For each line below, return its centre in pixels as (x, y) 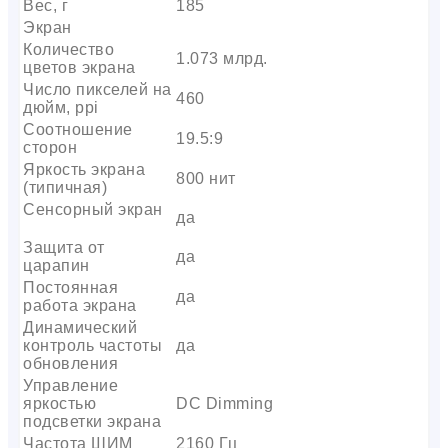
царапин (56, 265)
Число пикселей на (97, 89)
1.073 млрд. (222, 58)
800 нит (206, 178)
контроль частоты (92, 345)
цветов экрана (79, 67)
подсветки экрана (92, 421)
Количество (68, 49)
